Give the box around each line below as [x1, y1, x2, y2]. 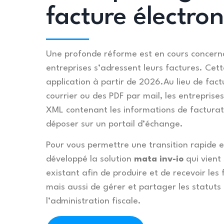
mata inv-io [134, 155, 183, 164]
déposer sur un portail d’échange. [46, 120, 183, 128]
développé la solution [46, 155, 134, 164]
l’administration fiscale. [46, 197, 141, 206]
